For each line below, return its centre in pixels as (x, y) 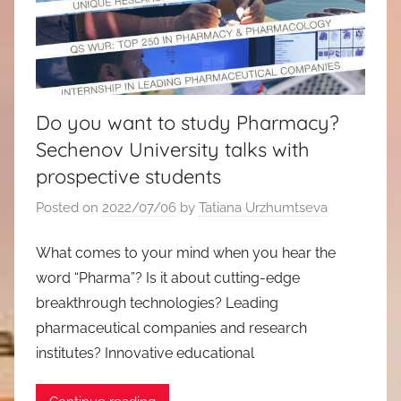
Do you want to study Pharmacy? (188, 122)
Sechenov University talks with (173, 149)
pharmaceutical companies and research (171, 328)
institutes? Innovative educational (145, 353)
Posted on (69, 208)
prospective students (128, 176)
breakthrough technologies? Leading (157, 303)
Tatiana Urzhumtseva (263, 208)
